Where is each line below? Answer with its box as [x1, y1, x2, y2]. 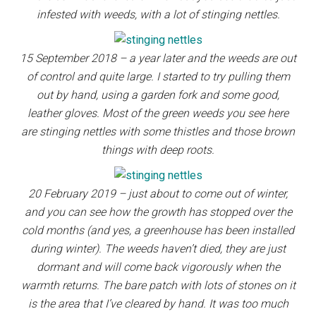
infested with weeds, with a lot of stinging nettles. [36, 8, 280, 21]
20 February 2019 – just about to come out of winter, [28, 187, 288, 200]
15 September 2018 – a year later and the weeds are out [20, 51, 296, 65]
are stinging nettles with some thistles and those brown [21, 125, 295, 138]
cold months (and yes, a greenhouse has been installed [22, 224, 294, 237]
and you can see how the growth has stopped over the [24, 205, 292, 219]
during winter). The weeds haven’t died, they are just [30, 242, 286, 255]
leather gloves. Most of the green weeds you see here [28, 107, 288, 120]
